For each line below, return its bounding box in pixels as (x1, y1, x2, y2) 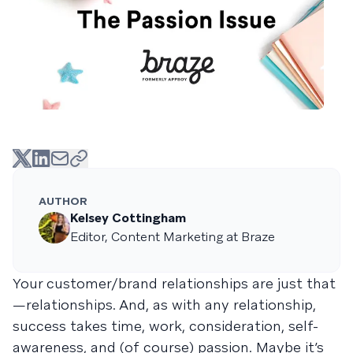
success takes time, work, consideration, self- (13, 317, 318, 335)
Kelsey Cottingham (70, 210, 186, 226)
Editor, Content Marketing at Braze (70, 229, 275, 245)
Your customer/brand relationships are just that (13, 274, 336, 292)
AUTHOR (39, 194, 87, 208)
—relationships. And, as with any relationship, (13, 295, 316, 314)
